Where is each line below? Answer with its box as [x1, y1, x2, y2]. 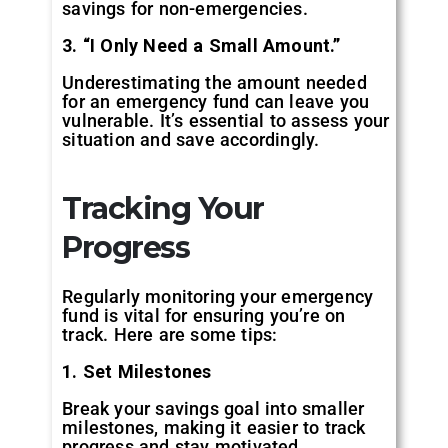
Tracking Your [62, 189, 264, 227]
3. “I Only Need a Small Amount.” [62, 34, 341, 56]
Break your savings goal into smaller [62, 397, 365, 419]
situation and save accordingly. [62, 128, 320, 150]
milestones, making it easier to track [62, 416, 366, 438]
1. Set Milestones [62, 360, 212, 382]
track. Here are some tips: [62, 323, 278, 345]
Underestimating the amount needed [62, 71, 367, 93]
